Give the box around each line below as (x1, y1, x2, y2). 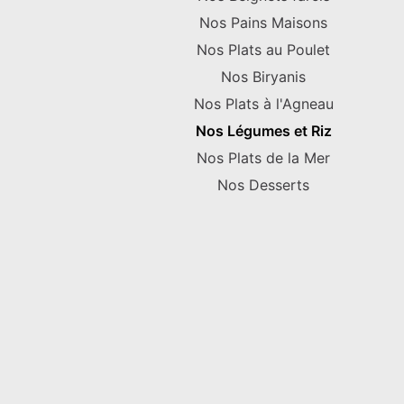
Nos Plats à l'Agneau (193, 95, 334, 113)
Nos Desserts (217, 176, 309, 194)
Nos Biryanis (221, 68, 306, 86)
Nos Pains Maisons (199, 14, 327, 32)
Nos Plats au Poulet (197, 41, 330, 59)
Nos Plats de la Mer (197, 149, 330, 167)
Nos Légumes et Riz (195, 122, 332, 140)
